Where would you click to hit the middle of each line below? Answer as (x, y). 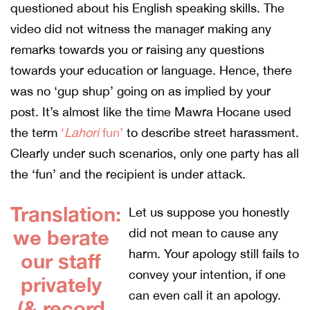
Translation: (66, 213)
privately (61, 284)
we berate (61, 237)
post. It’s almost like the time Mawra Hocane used (151, 111)
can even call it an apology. (205, 295)
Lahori (82, 132)
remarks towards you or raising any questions (137, 49)
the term (36, 132)
